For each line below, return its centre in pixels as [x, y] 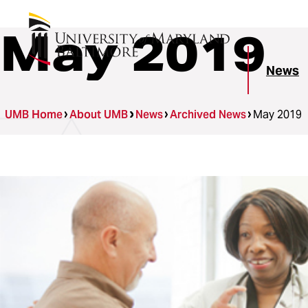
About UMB [99, 114]
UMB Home [34, 114]
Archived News [208, 114]
